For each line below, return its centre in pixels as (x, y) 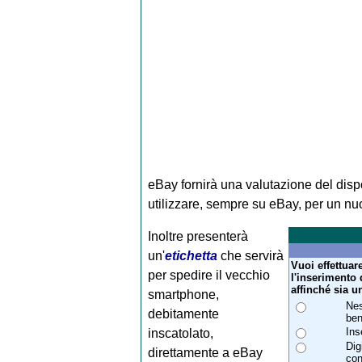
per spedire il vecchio (208, 276)
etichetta (191, 256)
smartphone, (183, 295)
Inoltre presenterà (198, 237)
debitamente (183, 314)
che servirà (250, 256)
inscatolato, (180, 334)
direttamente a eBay (205, 353)
